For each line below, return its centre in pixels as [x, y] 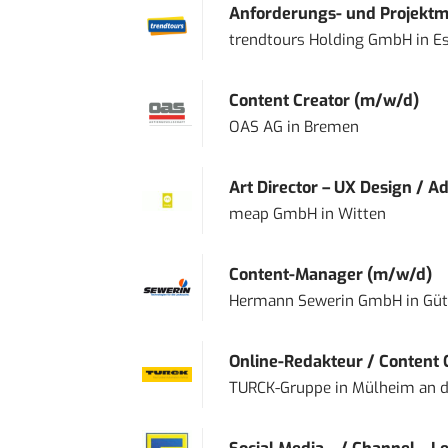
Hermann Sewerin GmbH [315, 300]
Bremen [331, 126]
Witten [361, 213]
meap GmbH [272, 213]
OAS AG [255, 126]
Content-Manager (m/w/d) [330, 274]
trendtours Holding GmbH [320, 39]
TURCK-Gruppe [279, 387]
